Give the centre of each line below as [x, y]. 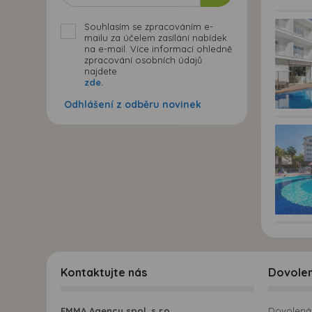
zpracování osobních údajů [143, 60]
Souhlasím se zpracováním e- [149, 26]
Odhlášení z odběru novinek [133, 104]
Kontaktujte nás [104, 273]
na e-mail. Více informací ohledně [158, 48]
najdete [101, 71]
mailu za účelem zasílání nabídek [156, 37]
